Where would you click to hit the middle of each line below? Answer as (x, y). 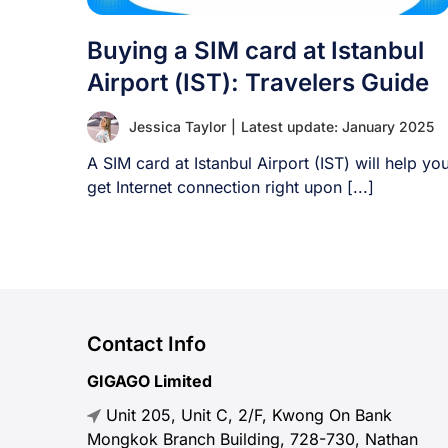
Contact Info (146, 344)
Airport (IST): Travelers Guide (258, 82)
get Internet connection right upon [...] (230, 187)
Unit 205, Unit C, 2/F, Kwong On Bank (246, 414)
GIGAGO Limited (149, 381)
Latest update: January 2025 (337, 126)
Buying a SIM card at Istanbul (255, 50)
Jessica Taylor (177, 126)
